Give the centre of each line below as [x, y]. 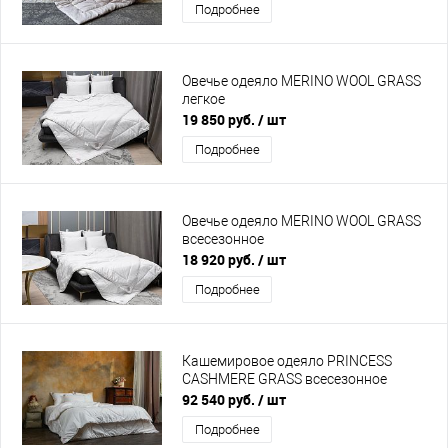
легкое [203, 99]
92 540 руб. [220, 399]
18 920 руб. [220, 259]
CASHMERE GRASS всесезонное [284, 379]
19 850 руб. [220, 119]
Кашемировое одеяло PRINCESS [287, 361]
